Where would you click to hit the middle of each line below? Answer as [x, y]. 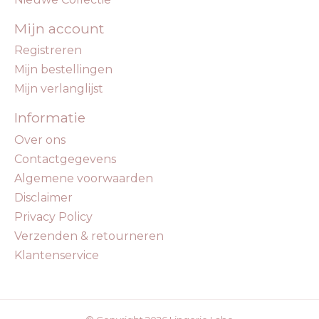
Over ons [40, 140]
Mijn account [59, 28]
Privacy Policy [53, 217]
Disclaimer [43, 198]
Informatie [50, 118]
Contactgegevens [65, 159]
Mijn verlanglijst [59, 89]
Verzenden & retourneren [89, 236]
